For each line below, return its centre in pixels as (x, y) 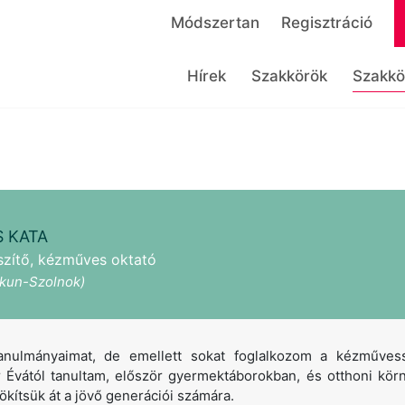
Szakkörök (289, 76)
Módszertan (215, 23)
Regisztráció (326, 23)
